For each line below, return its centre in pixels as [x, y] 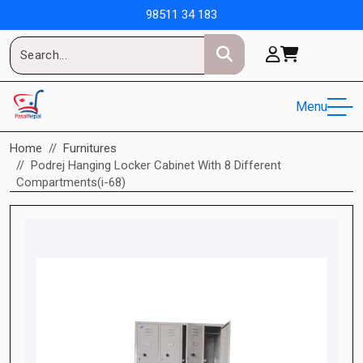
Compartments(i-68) [71, 182]
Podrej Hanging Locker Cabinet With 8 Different [156, 165]
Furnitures [90, 148]
